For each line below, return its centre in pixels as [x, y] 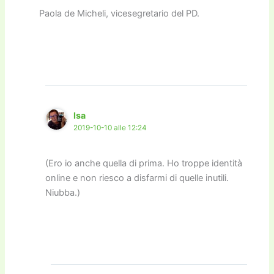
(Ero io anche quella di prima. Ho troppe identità [143, 163]
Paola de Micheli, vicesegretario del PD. [119, 13]
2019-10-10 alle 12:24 [110, 128]
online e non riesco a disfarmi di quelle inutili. [137, 178]
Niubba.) [62, 192]
